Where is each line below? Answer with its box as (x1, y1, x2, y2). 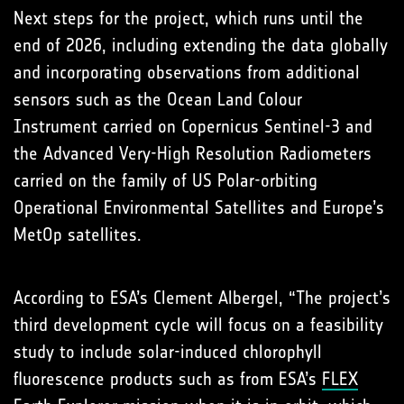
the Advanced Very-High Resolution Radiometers (14, 142, 372, 165)
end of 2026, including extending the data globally (14, 34, 388, 57)
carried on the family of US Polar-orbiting (14, 170, 317, 192)
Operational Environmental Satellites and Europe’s (14, 197, 384, 219)
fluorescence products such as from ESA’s (14, 368, 322, 390)
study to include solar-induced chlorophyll (14, 341, 322, 363)
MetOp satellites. (14, 224, 142, 246)
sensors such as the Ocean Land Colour (14, 88, 302, 111)
